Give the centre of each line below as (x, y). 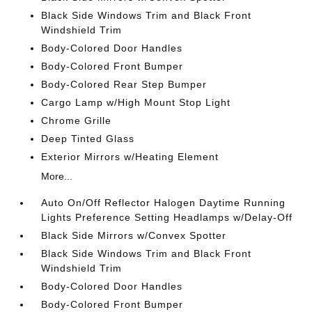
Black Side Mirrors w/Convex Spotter (134, 235)
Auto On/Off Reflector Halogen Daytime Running (164, 202)
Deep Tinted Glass (88, 138)
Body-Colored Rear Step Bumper (124, 84)
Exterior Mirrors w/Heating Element (130, 156)
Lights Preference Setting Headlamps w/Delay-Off (167, 217)
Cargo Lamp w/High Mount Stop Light (136, 102)
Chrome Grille (77, 120)
